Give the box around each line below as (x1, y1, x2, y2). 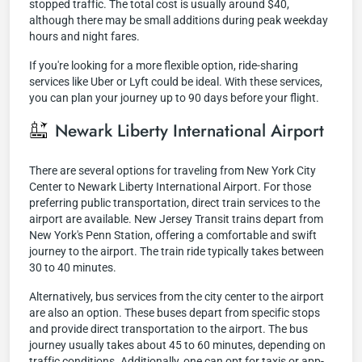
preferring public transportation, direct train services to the (29, 196, 320, 209)
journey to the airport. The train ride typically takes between (29, 245, 324, 258)
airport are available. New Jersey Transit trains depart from (29, 213, 323, 225)
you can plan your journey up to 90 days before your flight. (29, 91, 319, 104)
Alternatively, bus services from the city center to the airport (29, 290, 324, 303)
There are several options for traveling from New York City (29, 164, 316, 177)
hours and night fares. (29, 30, 140, 43)
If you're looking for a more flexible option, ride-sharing (29, 59, 298, 72)
